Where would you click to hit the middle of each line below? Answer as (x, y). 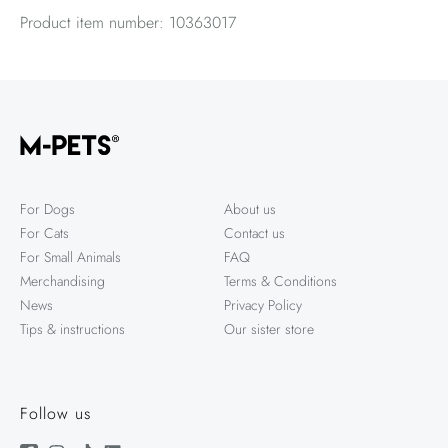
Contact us (254, 232)
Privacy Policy (263, 304)
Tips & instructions (72, 328)
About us (250, 208)
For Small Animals (70, 256)
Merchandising (62, 280)
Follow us (55, 413)
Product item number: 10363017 (128, 22)
